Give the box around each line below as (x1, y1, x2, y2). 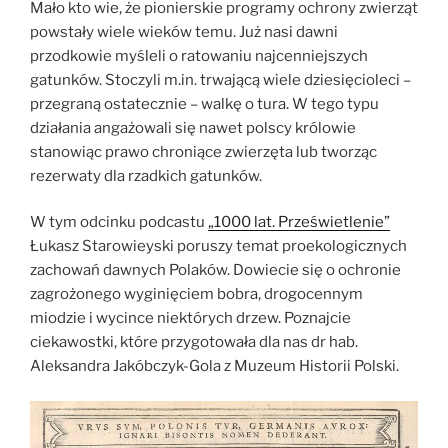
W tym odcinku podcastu (30, 213, 208, 232)
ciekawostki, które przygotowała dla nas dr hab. (30, 333, 358, 352)
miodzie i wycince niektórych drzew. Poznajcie (30, 309, 351, 328)
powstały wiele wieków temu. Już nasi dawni (30, 22, 338, 41)
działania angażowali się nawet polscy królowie (30, 118, 356, 137)
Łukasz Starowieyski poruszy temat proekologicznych (30, 237, 407, 256)
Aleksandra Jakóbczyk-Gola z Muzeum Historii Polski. (30, 357, 399, 376)
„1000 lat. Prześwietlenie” (208, 213, 390, 232)
